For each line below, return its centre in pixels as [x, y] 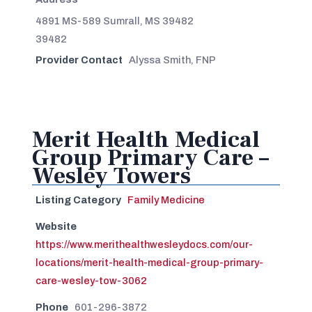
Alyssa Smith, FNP [172, 60]
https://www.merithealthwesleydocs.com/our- [144, 244]
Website [56, 226]
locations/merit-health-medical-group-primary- [149, 262]
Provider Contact [79, 60]
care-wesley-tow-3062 [91, 280]
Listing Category [78, 200]
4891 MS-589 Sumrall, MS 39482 [114, 21]
